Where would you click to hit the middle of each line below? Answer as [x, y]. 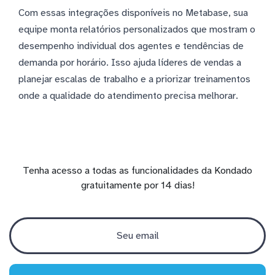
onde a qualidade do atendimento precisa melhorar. [128, 95]
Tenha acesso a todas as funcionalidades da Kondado [137, 170]
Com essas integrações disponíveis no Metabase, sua [133, 13]
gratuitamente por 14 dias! [137, 185]
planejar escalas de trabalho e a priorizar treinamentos [134, 79]
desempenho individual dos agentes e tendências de [131, 46]
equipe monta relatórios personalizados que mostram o [137, 29]
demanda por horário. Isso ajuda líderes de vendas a [130, 62]
